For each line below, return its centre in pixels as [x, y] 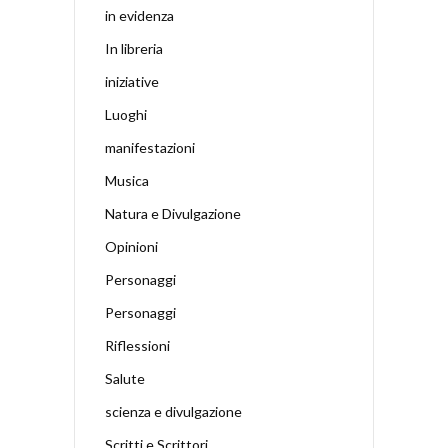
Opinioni [131, 247]
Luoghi [126, 115]
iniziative [132, 82]
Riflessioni [137, 346]
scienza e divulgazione [173, 412]
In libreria [134, 49]
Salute [125, 379]
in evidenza [139, 16]
